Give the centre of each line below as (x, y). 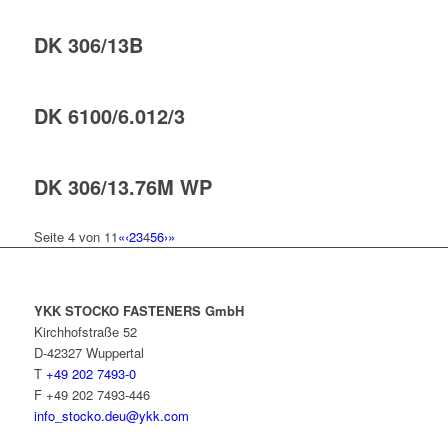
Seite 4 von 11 (75, 237)
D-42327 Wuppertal (88, 353)
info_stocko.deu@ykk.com (111, 416)
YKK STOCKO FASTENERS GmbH (138, 311)
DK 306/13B (88, 45)
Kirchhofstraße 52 (85, 332)
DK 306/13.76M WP (122, 187)
